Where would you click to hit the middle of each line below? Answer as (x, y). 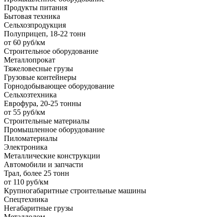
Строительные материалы (47, 121)
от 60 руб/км (24, 42)
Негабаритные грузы (39, 208)
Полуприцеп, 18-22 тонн (45, 33)
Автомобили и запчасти (44, 164)
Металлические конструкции (52, 155)
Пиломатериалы (31, 138)
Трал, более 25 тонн (37, 173)
